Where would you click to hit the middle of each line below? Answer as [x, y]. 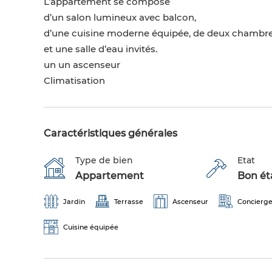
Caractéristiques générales [110, 134]
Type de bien [104, 161]
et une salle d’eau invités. [100, 49]
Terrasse [129, 202]
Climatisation [74, 81]
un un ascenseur [82, 65]
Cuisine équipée [91, 227]
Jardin [74, 202]
